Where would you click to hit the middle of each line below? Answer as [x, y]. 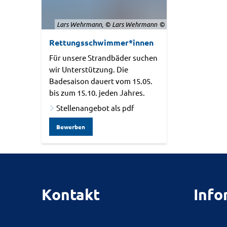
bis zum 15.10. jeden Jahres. [100, 92]
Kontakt [71, 195]
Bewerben [71, 127]
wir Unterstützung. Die [89, 69]
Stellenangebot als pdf [96, 108]
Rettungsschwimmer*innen [101, 42]
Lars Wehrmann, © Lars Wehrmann [107, 24]
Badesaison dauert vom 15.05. [101, 81]
